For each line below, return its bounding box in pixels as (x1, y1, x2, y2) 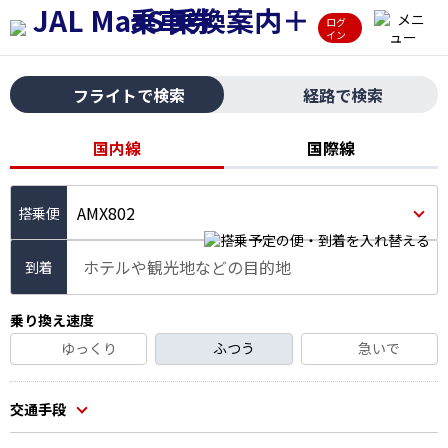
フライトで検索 (73, 83, 185, 107)
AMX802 (77, 201, 135, 225)
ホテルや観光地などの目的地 (83, 255, 291, 279)
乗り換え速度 (10, 310, 94, 330)
